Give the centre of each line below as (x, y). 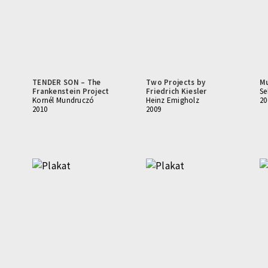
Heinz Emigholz (173, 100)
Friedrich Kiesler (176, 91)
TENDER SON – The (67, 82)
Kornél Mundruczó (63, 100)
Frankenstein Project (71, 91)
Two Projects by (176, 82)
